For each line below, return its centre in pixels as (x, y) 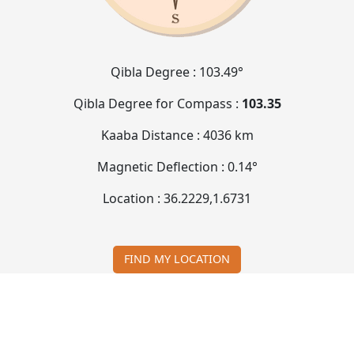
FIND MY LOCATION (177, 259)
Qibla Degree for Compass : (157, 103)
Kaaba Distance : (152, 135)
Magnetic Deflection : (162, 166)
